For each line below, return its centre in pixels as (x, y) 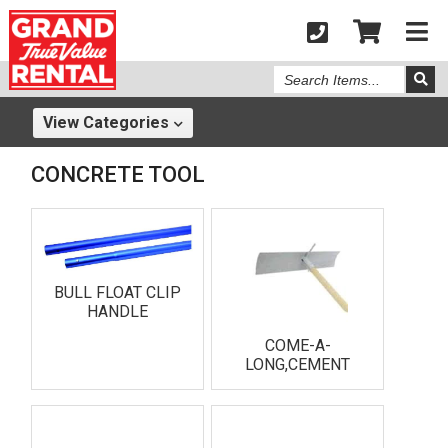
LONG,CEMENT (298, 364)
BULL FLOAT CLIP (117, 292)
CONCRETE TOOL (118, 174)
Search (296, 72)
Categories (126, 122)
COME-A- (297, 345)
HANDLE (117, 311)
